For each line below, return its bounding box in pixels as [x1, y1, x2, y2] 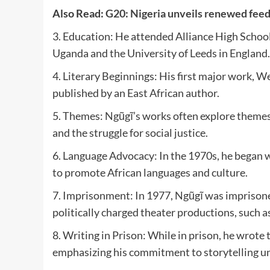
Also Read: [52, 6, 105, 20]
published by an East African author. [52, 86, 219, 99]
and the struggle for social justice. [52, 125, 208, 139]
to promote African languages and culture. [52, 165, 248, 179]
